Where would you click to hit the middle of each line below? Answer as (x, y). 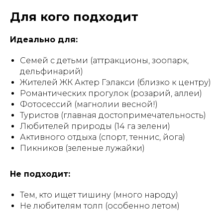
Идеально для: (44, 40)
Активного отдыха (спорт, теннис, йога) (103, 137)
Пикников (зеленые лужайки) (82, 148)
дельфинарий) (52, 71)
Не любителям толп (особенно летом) (100, 206)
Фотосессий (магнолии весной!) (89, 104)
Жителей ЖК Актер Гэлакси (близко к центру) (115, 82)
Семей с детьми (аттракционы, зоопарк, (104, 60)
